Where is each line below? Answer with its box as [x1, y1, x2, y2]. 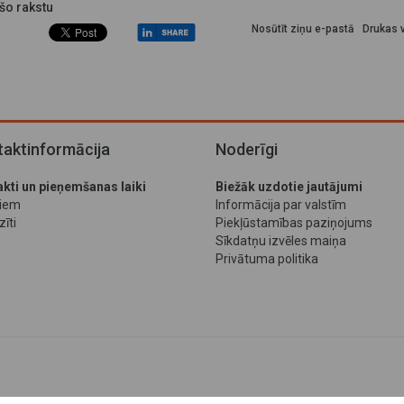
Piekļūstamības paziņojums [216, 216, 372, 230]
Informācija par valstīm [216, 197, 346, 212]
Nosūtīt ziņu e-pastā [252, 23, 353, 35]
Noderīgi [216, 140, 278, 159]
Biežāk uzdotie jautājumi [216, 179, 363, 194]
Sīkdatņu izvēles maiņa [216, 234, 346, 248]
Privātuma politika [216, 252, 318, 266]
